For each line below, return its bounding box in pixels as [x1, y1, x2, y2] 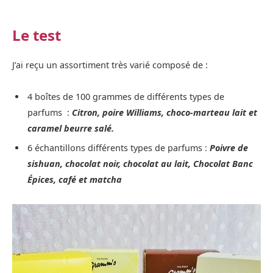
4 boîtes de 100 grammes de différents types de [27, 90, 224, 102]
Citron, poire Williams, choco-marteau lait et [72, 106, 257, 118]
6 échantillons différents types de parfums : [27, 141, 207, 154]
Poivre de [210, 141, 248, 154]
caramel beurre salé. [27, 122, 116, 134]
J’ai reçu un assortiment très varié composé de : [12, 58, 210, 71]
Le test [12, 24, 61, 45]
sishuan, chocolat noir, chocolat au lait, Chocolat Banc [27, 157, 253, 169]
